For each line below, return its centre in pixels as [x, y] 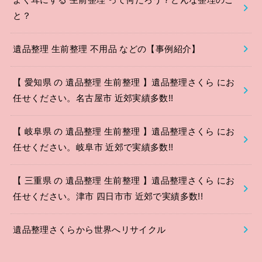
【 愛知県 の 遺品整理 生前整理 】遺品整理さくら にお [124, 83]
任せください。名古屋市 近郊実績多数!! [93, 99]
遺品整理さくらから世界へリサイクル [89, 230]
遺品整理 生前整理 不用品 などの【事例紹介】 [107, 49]
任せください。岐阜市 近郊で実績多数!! [93, 148]
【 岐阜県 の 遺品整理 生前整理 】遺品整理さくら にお [124, 132]
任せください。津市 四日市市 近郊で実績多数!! [108, 197]
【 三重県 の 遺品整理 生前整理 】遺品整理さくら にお [124, 181]
